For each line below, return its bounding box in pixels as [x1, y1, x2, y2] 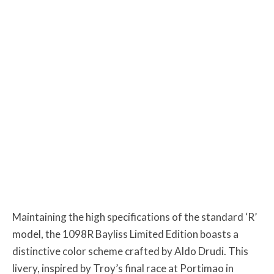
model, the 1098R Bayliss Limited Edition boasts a [12, 227, 239, 240]
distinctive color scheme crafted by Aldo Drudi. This [12, 244, 248, 257]
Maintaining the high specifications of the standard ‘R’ [12, 210, 257, 223]
